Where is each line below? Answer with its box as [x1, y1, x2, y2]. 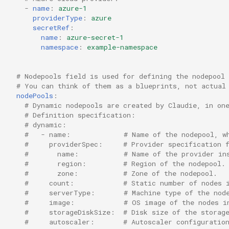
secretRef [33, 22, 70, 32]
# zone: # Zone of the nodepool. [25, 168, 217, 178]
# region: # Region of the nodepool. [25, 158, 225, 168]
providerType [33, 13, 82, 22]
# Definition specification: [25, 110, 135, 120]
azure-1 [58, 3, 87, 13]
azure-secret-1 [66, 32, 124, 42]
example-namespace [87, 42, 157, 52]
